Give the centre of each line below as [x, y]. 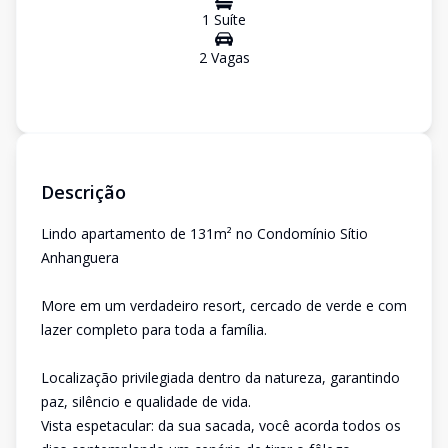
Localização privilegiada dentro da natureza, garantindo [220, 377]
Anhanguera [80, 257]
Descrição [83, 192]
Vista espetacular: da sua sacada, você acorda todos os [221, 425]
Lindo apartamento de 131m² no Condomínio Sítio [204, 233]
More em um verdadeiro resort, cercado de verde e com [224, 305]
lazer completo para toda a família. [154, 329]
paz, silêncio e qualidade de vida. [146, 401]
